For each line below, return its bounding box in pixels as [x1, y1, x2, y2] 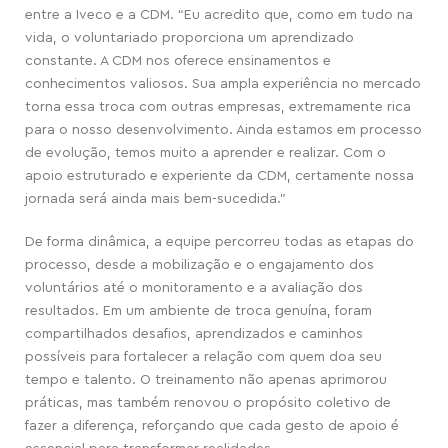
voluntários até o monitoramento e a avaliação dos [25, 281, 363, 295]
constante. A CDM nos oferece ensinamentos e [25, 54, 331, 68]
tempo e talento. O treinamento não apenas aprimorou [25, 373, 387, 387]
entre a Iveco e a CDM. [25, 8, 178, 22]
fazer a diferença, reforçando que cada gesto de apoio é [25, 419, 399, 433]
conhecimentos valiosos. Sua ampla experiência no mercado [25, 77, 421, 91]
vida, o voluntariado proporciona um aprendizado [25, 31, 354, 45]
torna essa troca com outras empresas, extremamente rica [25, 100, 411, 114]
